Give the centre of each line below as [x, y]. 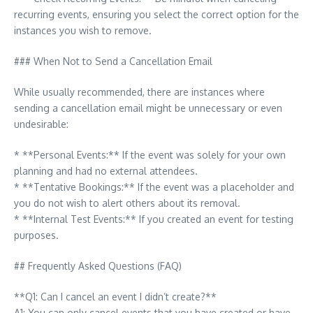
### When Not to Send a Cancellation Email [113, 61]
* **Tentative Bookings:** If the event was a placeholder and [154, 187]
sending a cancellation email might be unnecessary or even [148, 108]
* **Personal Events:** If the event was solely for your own [150, 155]
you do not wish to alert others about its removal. [127, 203]
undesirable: [41, 124]
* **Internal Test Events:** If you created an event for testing [154, 219]
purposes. [36, 235]
